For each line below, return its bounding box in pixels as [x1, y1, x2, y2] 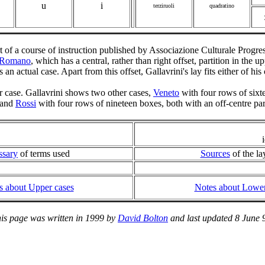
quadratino [209, 2, 234, 9]
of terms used [18, 148, 70, 159]
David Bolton [118, 213, 168, 224]
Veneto [153, 88, 179, 98]
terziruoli [153, 2, 174, 9]
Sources [200, 148, 230, 159]
